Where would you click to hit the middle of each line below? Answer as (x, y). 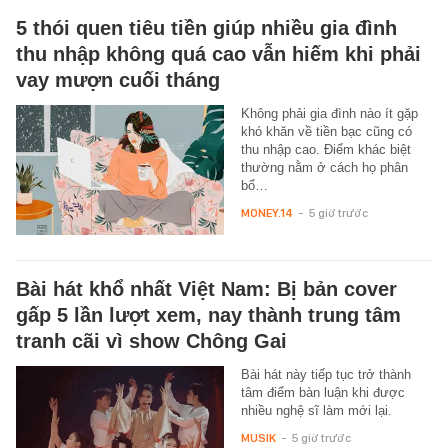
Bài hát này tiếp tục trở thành (325, 374)
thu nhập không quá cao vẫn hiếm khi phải (218, 53)
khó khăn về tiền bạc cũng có (326, 131)
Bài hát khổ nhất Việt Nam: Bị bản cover (206, 288)
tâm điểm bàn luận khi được (322, 392)
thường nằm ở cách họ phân (324, 167)
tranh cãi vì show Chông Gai (151, 340)
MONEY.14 (266, 212)
